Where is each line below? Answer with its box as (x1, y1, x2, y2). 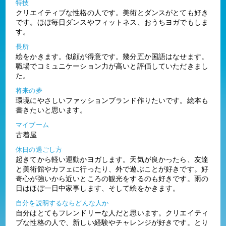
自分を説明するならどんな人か (16, 199, 109, 207)
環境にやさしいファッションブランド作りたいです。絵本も (16, 96, 208, 104)
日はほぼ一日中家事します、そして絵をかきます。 (16, 184, 180, 192)
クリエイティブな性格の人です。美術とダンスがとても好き (16, 8, 208, 17)
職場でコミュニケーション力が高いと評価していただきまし (16, 62, 208, 70)
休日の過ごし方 (16, 145, 63, 153)
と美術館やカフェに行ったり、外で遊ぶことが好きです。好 (16, 164, 208, 173)
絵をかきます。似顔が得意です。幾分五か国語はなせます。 (16, 52, 208, 61)
